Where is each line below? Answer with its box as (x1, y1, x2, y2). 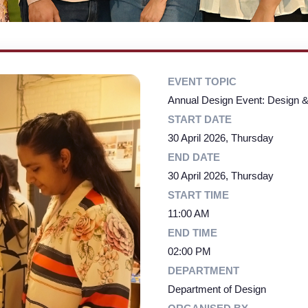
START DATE (168, 113, 232, 125)
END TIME (168, 227, 217, 239)
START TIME (168, 189, 229, 201)
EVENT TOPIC (168, 76, 236, 87)
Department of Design (168, 283, 266, 295)
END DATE (168, 151, 220, 163)
